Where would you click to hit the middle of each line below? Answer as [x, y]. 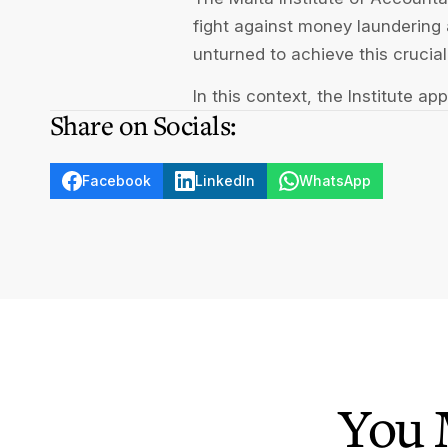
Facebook [116, 180]
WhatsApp [335, 180]
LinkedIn [225, 180]
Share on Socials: [143, 124]
